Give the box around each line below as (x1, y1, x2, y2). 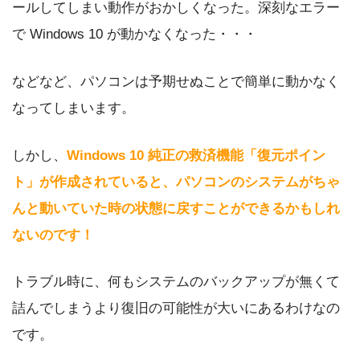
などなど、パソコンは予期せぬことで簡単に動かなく (12, 73, 340, 89)
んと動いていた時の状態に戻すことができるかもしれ (12, 200, 340, 216)
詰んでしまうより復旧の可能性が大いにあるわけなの (12, 301, 340, 317)
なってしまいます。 (12, 100, 135, 116)
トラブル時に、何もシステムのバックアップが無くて (12, 274, 340, 290)
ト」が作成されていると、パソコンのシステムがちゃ (12, 174, 340, 190)
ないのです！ (12, 227, 94, 243)
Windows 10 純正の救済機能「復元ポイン (67, 147, 325, 163)
